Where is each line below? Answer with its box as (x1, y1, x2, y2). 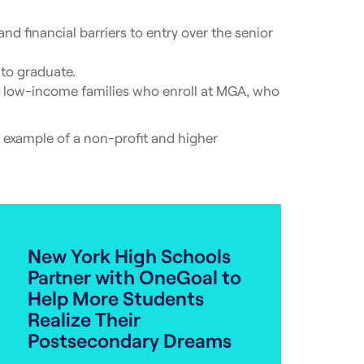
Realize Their (28, 307, 141, 331)
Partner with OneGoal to (28, 265, 241, 288)
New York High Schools (28, 244, 231, 267)
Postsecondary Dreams (28, 328, 232, 352)
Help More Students (28, 286, 204, 310)
